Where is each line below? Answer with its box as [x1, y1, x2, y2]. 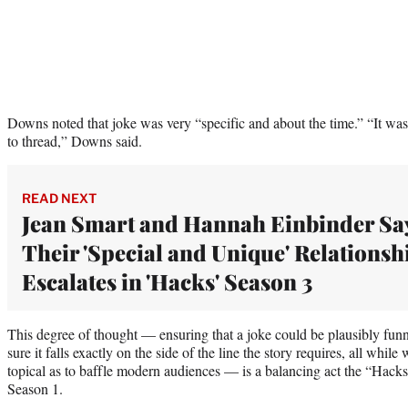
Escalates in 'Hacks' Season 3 [22, 266, 312, 296]
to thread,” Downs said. [7, 130, 142, 150]
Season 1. [7, 378, 63, 398]
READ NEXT [22, 189, 97, 206]
